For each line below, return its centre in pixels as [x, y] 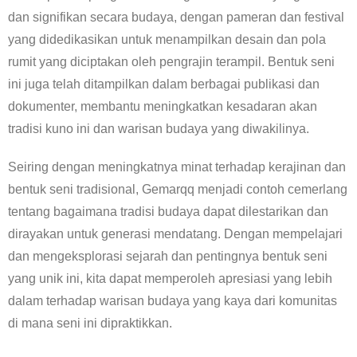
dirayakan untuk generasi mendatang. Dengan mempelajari [175, 234]
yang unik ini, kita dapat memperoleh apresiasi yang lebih [170, 279]
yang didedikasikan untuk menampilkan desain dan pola [167, 39]
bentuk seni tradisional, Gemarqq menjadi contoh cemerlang [178, 189]
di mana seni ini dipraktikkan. [90, 323]
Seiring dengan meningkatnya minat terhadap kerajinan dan [177, 167]
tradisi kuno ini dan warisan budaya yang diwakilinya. [159, 129]
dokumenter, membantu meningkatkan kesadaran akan [163, 106]
